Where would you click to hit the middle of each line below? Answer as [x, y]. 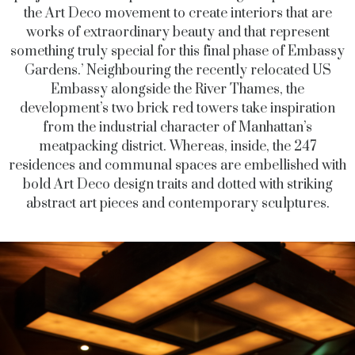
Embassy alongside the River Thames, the [177, 90]
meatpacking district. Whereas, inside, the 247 [177, 147]
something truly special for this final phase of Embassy [177, 52]
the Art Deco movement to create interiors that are [177, 14]
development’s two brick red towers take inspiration [177, 109]
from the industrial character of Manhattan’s [177, 128]
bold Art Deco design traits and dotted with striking [177, 185]
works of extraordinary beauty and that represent [177, 33]
